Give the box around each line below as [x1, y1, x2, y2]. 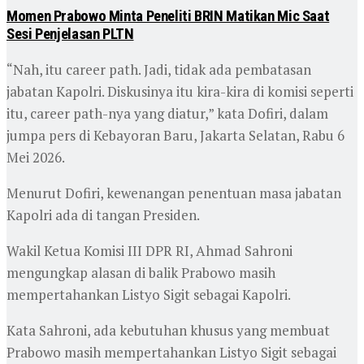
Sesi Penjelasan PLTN [6, 25, 134, 44]
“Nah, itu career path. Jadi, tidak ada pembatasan [6, 60, 311, 80]
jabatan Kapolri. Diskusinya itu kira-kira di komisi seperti [6, 82, 353, 102]
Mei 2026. [6, 148, 65, 167]
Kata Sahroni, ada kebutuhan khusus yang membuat [6, 321, 330, 340]
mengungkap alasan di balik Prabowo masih [6, 263, 275, 283]
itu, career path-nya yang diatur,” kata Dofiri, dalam [6, 104, 328, 123]
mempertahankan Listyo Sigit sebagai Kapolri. [6, 285, 291, 305]
